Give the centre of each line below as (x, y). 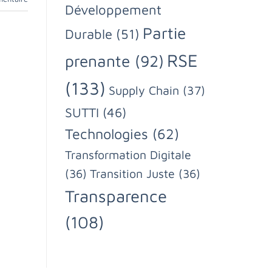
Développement (113, 9)
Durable (89, 34)
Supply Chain (144, 90)
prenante (97, 61)
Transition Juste (132, 173)
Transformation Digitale (128, 154)
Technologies (107, 133)
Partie (164, 33)
